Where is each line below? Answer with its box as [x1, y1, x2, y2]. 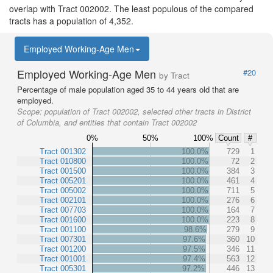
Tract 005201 [40, 175, 86, 185]
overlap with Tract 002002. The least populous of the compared [9, 2, 253, 15]
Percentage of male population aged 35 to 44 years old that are [17, 83, 239, 95]
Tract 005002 [40, 185, 86, 195]
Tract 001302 [40, 146, 86, 156]
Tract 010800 [40, 156, 86, 166]
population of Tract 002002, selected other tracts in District [44, 105, 251, 117]
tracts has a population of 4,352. [9, 15, 133, 27]
